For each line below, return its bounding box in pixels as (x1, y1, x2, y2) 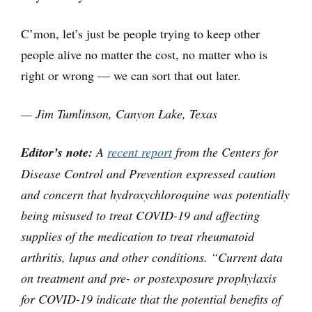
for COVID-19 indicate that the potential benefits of (21, 290, 281, 308)
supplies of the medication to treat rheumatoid (21, 228, 254, 245)
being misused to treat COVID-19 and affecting (21, 207, 260, 224)
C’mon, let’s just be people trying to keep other (21, 25, 260, 42)
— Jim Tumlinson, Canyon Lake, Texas (21, 105, 217, 123)
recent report (107, 143, 172, 161)
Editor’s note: (21, 143, 93, 162)
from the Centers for (172, 143, 278, 161)
